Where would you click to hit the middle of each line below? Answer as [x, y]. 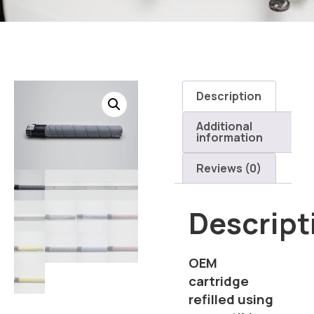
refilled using [231, 299]
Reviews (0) [229, 168]
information [230, 138]
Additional [225, 127]
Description [229, 96]
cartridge [219, 281]
